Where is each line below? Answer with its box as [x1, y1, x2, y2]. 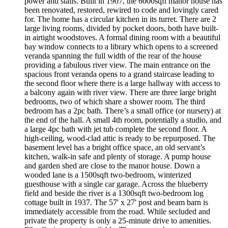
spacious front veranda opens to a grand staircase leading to [24, 69, 214, 78]
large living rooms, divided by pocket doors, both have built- [24, 23, 218, 33]
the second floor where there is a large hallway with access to [24, 78, 220, 88]
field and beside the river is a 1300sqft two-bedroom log [24, 188, 204, 197]
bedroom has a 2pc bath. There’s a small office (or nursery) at [24, 106, 221, 115]
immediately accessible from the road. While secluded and [24, 207, 210, 216]
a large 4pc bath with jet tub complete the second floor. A [24, 124, 207, 133]
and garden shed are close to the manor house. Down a [24, 161, 200, 170]
